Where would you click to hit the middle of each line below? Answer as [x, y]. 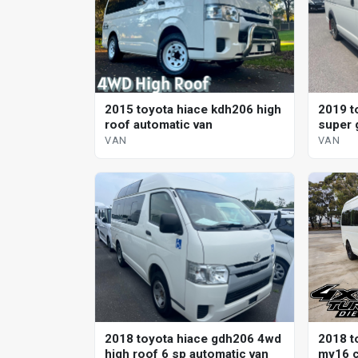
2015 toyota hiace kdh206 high [193, 110]
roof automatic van [159, 125]
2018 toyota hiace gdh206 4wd [193, 338]
